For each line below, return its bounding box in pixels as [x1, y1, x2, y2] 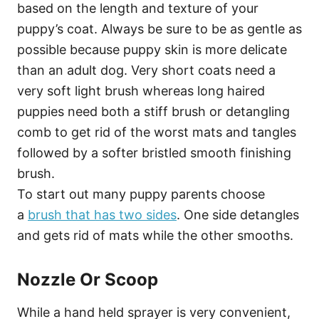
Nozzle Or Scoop [17, 268, 158, 290]
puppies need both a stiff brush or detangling [17, 103, 290, 119]
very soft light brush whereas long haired [17, 83, 265, 98]
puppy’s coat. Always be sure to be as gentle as [17, 21, 302, 36]
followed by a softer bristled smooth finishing [17, 145, 291, 160]
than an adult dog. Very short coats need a [17, 62, 276, 78]
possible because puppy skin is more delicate [17, 41, 287, 57]
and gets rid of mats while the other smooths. [17, 227, 293, 243]
